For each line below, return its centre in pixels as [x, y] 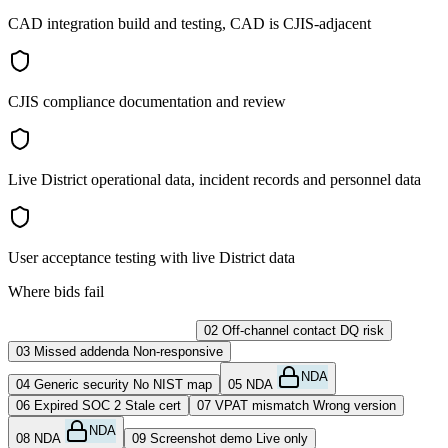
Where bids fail [56, 292]
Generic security [81, 384]
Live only [282, 438]
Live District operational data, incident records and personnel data [214, 180]
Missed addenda [81, 351]
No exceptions [146, 330]
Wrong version [354, 405]
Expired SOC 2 [77, 405]
